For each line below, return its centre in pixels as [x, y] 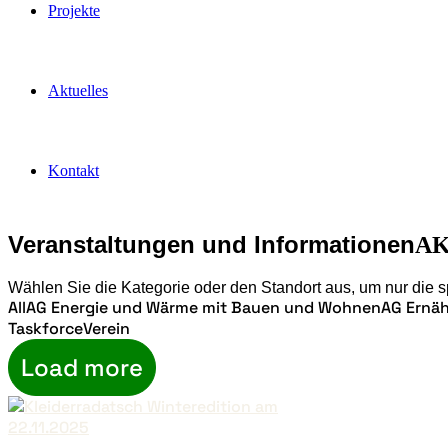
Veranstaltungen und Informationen [211, 244]
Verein [106, 328]
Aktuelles [78, 90]
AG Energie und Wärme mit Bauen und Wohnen [203, 307]
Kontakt [73, 170]
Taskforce [45, 328]
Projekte [74, 10]
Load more [82, 367]
